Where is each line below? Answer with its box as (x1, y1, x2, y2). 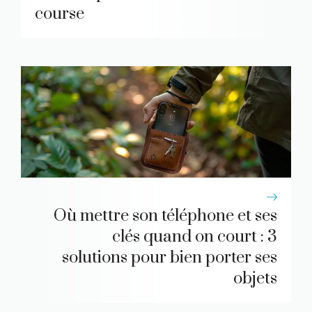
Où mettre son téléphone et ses (54, 205, 277, 227)
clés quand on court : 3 (112, 226, 277, 248)
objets (233, 268, 277, 290)
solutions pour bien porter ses (62, 247, 277, 269)
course (35, 3, 84, 25)
